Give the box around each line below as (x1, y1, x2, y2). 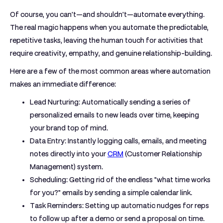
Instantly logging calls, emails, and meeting (66, 137, 207, 145)
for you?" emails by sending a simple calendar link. (30, 189, 192, 197)
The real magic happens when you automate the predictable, (10, 23, 209, 31)
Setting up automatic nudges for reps (84, 202, 209, 210)
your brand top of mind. (30, 124, 108, 132)
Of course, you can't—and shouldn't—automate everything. (10, 10, 205, 18)
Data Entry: (30, 137, 66, 145)
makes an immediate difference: (10, 80, 116, 88)
